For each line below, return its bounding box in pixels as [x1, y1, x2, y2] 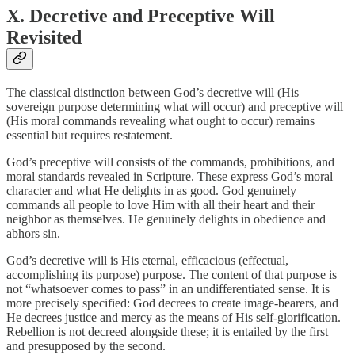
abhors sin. [6, 226, 60, 240]
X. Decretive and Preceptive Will [6, 5, 275, 26]
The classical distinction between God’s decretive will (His [6, 85, 299, 99]
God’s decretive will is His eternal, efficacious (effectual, [6, 253, 288, 267]
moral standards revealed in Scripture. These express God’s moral [6, 169, 333, 183]
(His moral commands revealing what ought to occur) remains [6, 113, 315, 128]
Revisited [6, 26, 82, 48]
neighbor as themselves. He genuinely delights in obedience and [6, 212, 326, 226]
